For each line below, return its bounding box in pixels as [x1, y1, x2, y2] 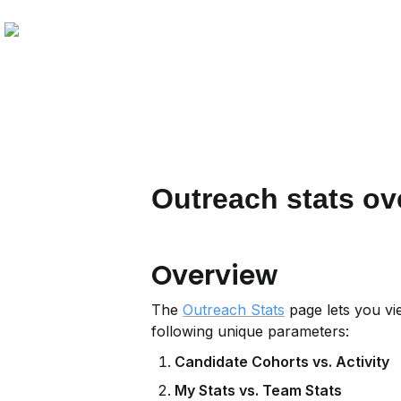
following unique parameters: [151, 322, 349, 340]
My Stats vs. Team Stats [175, 381, 342, 399]
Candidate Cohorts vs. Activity [175, 353, 389, 371]
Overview [151, 257, 277, 294]
